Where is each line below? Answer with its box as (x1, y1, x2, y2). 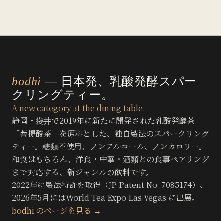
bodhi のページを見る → (12, 204, 101, 216)
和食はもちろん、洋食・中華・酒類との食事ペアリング (12, 153, 209, 165)
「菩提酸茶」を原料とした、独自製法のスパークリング (12, 127, 209, 139)
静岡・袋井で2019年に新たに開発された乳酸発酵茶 (12, 114, 195, 126)
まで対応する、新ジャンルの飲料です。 (12, 166, 153, 178)
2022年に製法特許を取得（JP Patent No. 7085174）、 (12, 179, 208, 190)
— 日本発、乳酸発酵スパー (41, 74, 197, 88)
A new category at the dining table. (12, 102, 145, 113)
